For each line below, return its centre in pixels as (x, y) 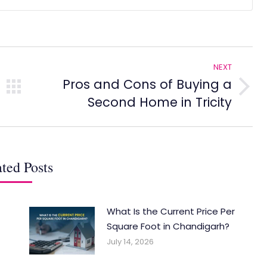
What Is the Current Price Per (171, 211)
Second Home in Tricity (159, 102)
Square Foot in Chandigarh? (168, 226)
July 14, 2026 (130, 241)
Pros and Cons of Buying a (147, 84)
